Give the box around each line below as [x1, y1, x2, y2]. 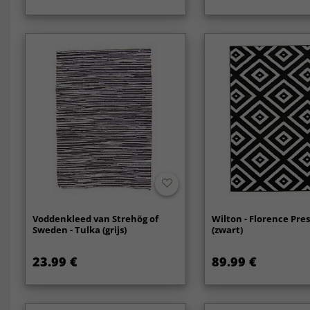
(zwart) [212, 223, 244, 236]
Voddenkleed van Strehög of [32, 212, 158, 225]
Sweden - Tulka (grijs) [32, 223, 127, 236]
